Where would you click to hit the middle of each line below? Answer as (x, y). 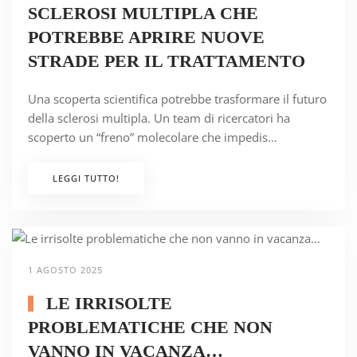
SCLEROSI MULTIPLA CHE (143, 14)
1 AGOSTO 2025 (65, 270)
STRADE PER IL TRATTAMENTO (167, 61)
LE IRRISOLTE (106, 304)
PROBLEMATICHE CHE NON (150, 328)
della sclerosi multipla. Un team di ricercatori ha (159, 118)
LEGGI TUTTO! (86, 178)
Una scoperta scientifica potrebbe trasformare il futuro (177, 99)
